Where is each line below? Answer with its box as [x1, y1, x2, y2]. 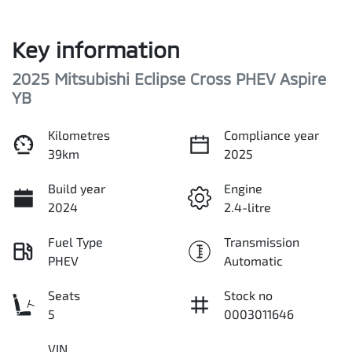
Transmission [224, 234, 299, 250]
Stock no [224, 288, 273, 303]
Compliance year [224, 127, 319, 143]
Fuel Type [48, 234, 103, 250]
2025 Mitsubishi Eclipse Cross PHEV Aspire [12, 69, 326, 89]
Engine [224, 181, 262, 196]
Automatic [224, 253, 283, 269]
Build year [48, 181, 105, 196]
